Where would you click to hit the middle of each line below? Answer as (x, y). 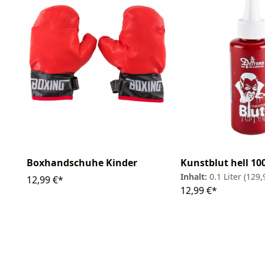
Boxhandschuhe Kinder (82, 163)
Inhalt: (195, 176)
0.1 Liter (227, 176)
